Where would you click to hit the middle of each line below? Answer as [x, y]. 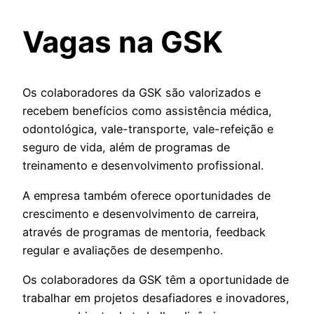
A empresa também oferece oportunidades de [146, 195]
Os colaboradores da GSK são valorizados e [142, 93]
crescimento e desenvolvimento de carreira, [141, 213]
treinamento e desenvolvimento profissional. [143, 166]
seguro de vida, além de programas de [126, 148]
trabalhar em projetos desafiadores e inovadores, [156, 298]
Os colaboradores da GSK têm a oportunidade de [156, 280]
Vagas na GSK [123, 41]
